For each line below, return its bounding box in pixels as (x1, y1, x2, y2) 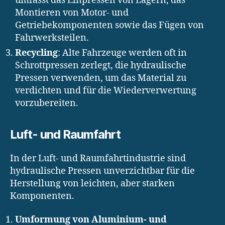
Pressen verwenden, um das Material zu (15, 72, 186, 84)
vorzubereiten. (15, 97, 78, 109)
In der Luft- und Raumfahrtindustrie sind (10, 152, 186, 164)
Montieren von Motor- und (15, 7, 129, 19)
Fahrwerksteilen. (15, 32, 89, 44)
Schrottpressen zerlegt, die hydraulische (15, 59, 186, 71)
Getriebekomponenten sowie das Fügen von (15, 19, 204, 31)
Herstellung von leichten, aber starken (10, 177, 175, 189)
